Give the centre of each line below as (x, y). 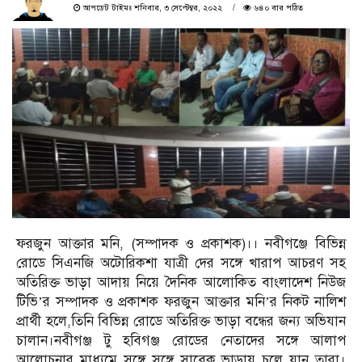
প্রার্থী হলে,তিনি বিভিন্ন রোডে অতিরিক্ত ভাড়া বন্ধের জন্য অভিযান (181, 321)
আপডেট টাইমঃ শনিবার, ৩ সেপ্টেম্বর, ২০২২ (152, 7)
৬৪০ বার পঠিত (277, 7)
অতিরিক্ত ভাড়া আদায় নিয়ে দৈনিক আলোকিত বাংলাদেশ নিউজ (181, 282)
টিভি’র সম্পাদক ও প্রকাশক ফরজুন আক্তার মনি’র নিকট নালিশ (181, 301)
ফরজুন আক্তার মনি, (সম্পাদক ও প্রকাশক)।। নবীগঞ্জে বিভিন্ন (181, 243)
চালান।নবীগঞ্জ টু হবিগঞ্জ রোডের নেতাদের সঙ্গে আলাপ (181, 340)
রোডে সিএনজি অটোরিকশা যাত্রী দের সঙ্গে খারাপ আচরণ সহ (181, 263)
